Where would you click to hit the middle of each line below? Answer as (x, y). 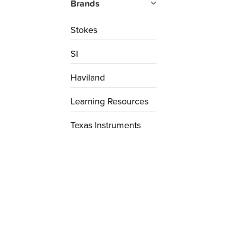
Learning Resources (109, 101)
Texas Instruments (106, 125)
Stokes (84, 30)
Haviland (88, 77)
